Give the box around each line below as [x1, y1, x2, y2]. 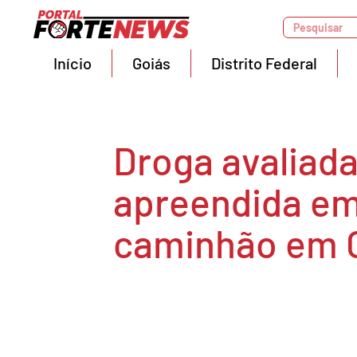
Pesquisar [293, 21, 343, 34]
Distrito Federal [211, 53, 317, 73]
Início [53, 53, 92, 73]
